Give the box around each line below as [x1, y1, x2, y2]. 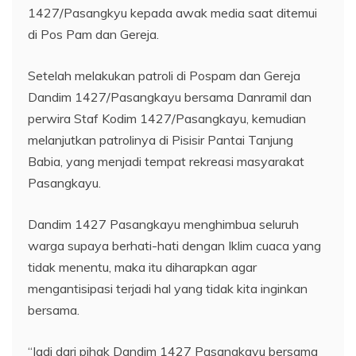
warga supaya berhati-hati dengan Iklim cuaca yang [28, 237, 321, 253]
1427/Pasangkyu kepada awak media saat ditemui [28, 4, 317, 21]
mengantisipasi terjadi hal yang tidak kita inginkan [28, 280, 308, 296]
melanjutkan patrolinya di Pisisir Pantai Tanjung [28, 131, 293, 148]
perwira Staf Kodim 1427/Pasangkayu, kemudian [28, 110, 306, 126]
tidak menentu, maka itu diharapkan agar [28, 258, 257, 275]
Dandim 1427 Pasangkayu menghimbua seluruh [28, 215, 299, 232]
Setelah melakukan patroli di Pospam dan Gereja [28, 67, 300, 83]
